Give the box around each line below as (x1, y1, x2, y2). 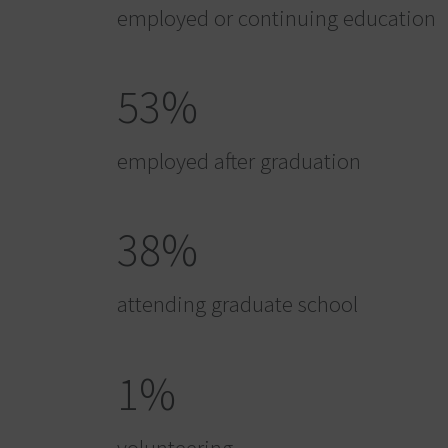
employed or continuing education (117, 2, 436, 32)
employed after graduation (117, 146, 361, 176)
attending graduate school (117, 289, 358, 319)
